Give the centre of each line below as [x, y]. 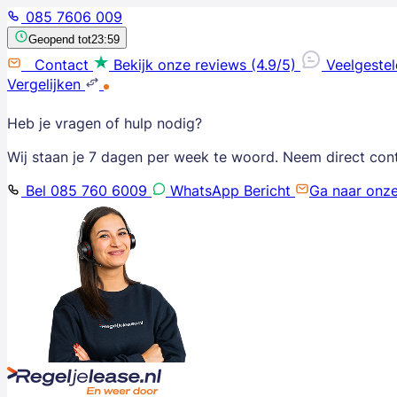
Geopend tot [60, 39]
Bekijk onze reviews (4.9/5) [207, 65]
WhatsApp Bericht [230, 191]
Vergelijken [44, 84]
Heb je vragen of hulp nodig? [105, 123]
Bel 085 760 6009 [86, 191]
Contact [59, 65]
